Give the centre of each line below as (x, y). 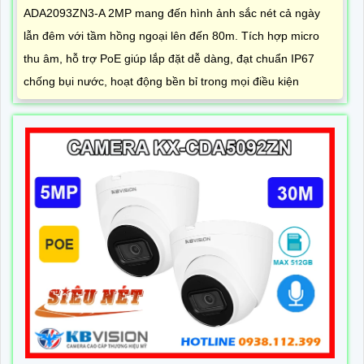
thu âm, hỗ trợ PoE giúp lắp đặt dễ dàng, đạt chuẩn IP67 (169, 59)
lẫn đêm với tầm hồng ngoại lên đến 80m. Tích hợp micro (171, 36)
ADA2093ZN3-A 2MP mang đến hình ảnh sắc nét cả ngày (172, 13)
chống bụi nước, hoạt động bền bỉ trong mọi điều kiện (161, 82)
